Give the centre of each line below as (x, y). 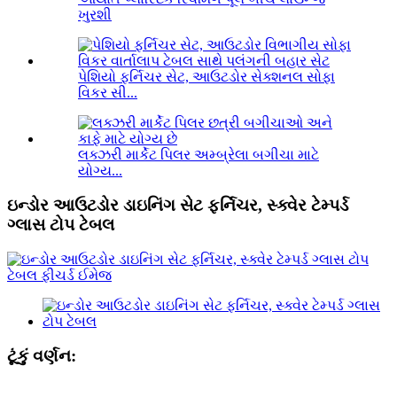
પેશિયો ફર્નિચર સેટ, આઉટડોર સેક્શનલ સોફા (206, 77)
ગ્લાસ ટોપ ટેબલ (61, 225)
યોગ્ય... (100, 171)
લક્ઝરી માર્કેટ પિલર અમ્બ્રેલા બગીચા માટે (198, 155)
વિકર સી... (108, 93)
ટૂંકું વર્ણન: (42, 355)
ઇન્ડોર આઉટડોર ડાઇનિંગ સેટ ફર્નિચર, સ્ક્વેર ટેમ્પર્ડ (178, 206)
